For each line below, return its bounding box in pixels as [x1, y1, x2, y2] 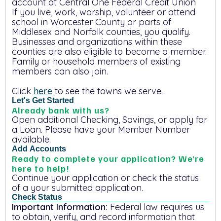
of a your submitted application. [12, 182, 143, 193]
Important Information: [12, 201, 108, 213]
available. [12, 134, 51, 145]
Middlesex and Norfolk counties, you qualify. [12, 26, 190, 37]
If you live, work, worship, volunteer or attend [12, 6, 195, 18]
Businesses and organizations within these [12, 36, 182, 47]
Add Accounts [12, 145, 66, 153]
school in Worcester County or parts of [12, 16, 171, 28]
